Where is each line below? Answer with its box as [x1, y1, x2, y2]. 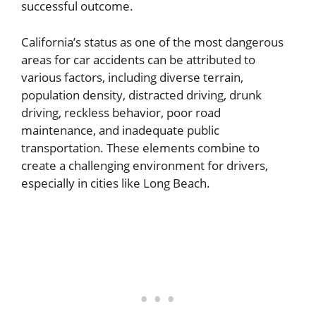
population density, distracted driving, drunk [21, 86, 262, 103]
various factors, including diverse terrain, [21, 68, 243, 85]
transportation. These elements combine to [21, 139, 260, 156]
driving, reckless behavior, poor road [21, 104, 221, 121]
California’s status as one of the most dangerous [21, 33, 284, 50]
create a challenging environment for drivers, [21, 157, 268, 174]
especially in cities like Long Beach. [21, 174, 210, 191]
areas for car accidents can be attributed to [21, 51, 255, 68]
